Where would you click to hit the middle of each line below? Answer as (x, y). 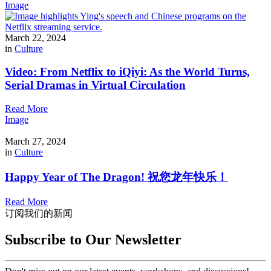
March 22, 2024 (35, 38)
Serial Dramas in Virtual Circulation (95, 85)
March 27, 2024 (35, 142)
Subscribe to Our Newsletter (93, 240)
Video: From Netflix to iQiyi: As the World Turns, (127, 72)
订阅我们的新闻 (39, 213)
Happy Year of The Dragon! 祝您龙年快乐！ (116, 177)
